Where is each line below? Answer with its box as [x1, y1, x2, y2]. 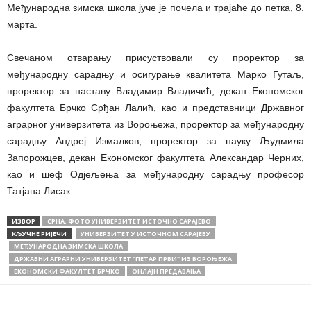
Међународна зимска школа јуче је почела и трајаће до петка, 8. [7, 2, 304, 13]
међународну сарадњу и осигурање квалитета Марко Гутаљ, [7, 69, 304, 80]
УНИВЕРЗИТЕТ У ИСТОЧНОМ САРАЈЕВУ [81, 229, 210, 238]
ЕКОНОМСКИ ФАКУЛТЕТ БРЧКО [14, 267, 120, 276]
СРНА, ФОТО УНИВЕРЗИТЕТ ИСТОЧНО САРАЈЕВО [47, 217, 211, 226]
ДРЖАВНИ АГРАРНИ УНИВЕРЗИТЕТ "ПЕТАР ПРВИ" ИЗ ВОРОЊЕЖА [14, 254, 232, 263]
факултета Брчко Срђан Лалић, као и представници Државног [7, 102, 304, 113]
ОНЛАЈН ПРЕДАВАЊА [132, 267, 201, 276]
